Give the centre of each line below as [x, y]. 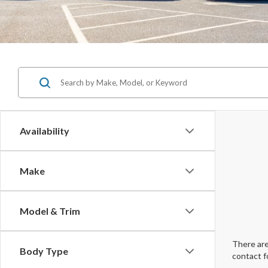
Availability [45, 131]
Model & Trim [50, 211]
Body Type [44, 251]
